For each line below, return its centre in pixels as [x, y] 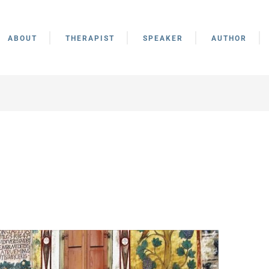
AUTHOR [229, 38]
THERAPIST [90, 38]
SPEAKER [163, 38]
